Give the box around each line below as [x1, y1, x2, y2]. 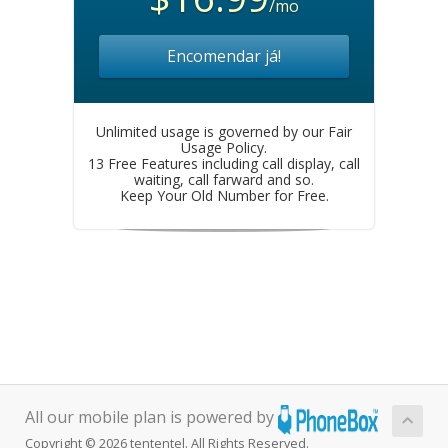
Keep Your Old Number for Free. [119, 185, 329, 205]
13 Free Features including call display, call [88, 153, 360, 173]
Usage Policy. [181, 137, 267, 157]
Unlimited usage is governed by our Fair [96, 121, 352, 141]
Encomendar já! [167, 44, 281, 67]
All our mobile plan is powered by [25, 405, 278, 428]
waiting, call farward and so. [134, 169, 314, 189]
